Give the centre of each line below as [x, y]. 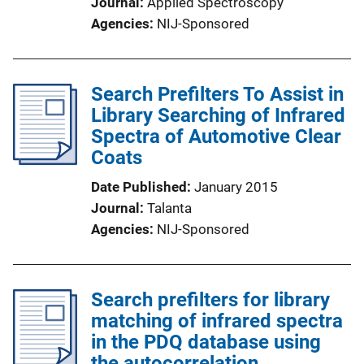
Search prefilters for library [210, 300]
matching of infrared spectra [217, 321]
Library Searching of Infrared [218, 115]
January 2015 [236, 187]
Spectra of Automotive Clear [216, 136]
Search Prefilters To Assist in [217, 94]
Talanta [169, 208]
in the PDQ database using [206, 342]
